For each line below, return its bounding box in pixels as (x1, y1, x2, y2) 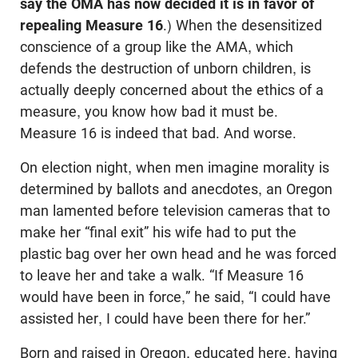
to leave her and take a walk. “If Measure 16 (20, 267, 304, 284)
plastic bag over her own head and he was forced (20, 245, 336, 263)
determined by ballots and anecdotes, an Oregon (20, 181, 332, 198)
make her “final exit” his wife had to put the (20, 224, 296, 241)
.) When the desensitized (163, 17, 322, 34)
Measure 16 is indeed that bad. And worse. (20, 125, 296, 142)
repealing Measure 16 (20, 17, 163, 34)
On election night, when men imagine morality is (20, 159, 329, 177)
